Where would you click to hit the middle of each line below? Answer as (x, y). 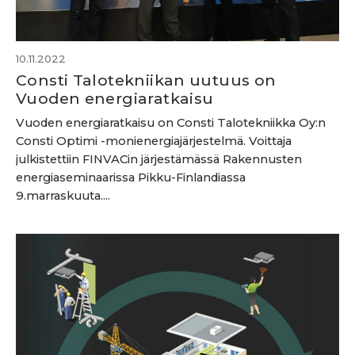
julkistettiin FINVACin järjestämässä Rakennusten (159, 159)
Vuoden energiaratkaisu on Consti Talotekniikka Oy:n (171, 123)
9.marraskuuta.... (63, 196)
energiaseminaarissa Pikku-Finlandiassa (131, 177)
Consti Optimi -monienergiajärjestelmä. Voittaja (154, 141)
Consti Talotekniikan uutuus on (146, 80)
